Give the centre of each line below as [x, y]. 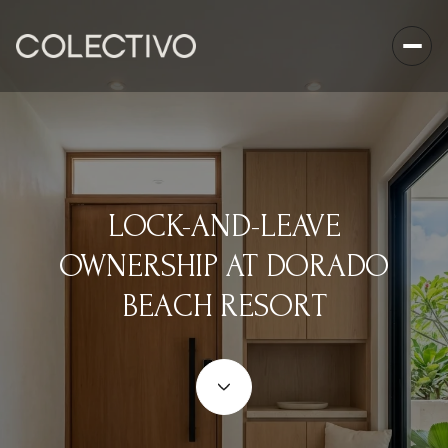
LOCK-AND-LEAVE [224, 226]
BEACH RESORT [224, 306]
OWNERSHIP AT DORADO [224, 266]
